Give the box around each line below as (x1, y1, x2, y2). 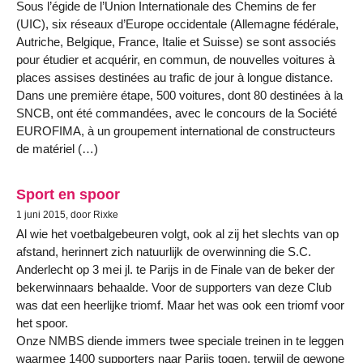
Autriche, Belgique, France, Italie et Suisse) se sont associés (16, 35, 336, 49)
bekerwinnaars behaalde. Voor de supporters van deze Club (16, 280, 331, 294)
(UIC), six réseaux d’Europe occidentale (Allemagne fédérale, (16, 17, 339, 32)
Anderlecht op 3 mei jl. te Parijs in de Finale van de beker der (16, 262, 335, 276)
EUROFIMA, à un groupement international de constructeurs (16, 124, 335, 139)
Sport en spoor (16, 185, 120, 203)
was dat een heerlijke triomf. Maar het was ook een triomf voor (16, 297, 344, 312)
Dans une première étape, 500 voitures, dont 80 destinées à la (16, 88, 343, 103)
